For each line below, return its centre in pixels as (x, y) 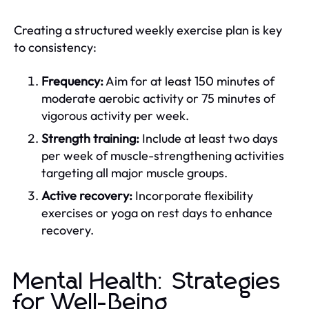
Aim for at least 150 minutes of (189, 81)
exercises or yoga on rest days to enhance (157, 212)
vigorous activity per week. (115, 115)
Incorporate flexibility (193, 195)
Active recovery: (87, 195)
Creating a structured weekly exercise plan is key (148, 30)
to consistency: (55, 47)
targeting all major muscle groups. (134, 172)
